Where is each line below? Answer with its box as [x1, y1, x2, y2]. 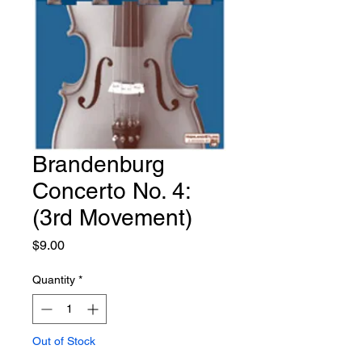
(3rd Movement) [32, 204, 192, 231]
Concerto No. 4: [32, 178, 191, 204]
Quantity [32, 273, 75, 287]
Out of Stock [32, 335, 95, 348]
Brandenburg [32, 151, 165, 178]
